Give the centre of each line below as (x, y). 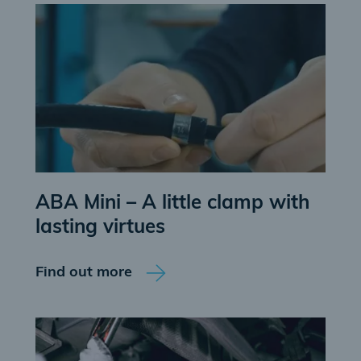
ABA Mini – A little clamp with (172, 204)
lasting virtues (100, 228)
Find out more (84, 272)
